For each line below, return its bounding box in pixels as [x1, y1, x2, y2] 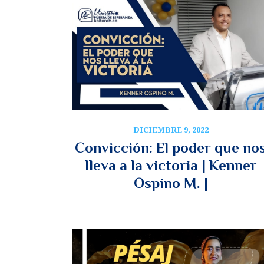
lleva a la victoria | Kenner [84, 157, 257, 174]
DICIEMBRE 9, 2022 [133, 124, 209, 136]
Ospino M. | [133, 174, 208, 192]
